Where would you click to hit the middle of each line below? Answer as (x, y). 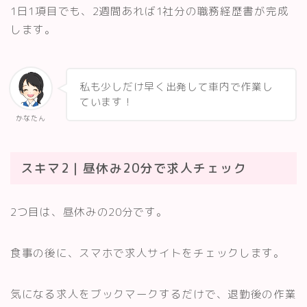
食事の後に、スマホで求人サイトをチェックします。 (148, 253)
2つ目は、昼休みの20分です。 (89, 212)
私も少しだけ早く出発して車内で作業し (176, 86)
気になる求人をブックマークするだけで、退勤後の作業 (153, 294)
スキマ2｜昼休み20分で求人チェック (134, 169)
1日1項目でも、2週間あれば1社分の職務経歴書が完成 (150, 11)
